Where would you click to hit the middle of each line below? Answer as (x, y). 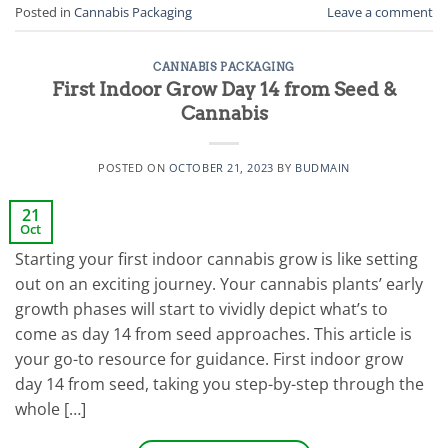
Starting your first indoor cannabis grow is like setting (216, 259)
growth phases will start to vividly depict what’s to (201, 309)
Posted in (44, 11)
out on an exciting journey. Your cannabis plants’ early (219, 284)
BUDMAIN (322, 168)
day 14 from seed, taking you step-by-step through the (219, 384)
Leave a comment (380, 11)
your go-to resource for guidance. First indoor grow (209, 359)
